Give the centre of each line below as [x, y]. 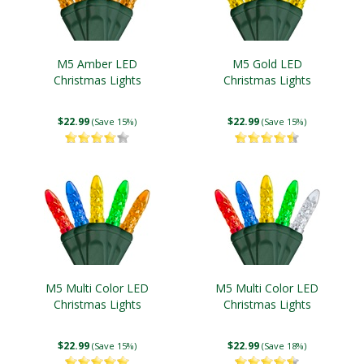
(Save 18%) [284, 346]
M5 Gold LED [267, 64]
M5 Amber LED [97, 64]
